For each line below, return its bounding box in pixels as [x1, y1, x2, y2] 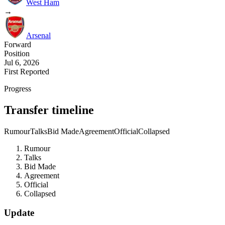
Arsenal [26, 31, 51, 40]
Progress [4, 84, 31, 93]
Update [4, 207, 34, 218]
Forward [4, 40, 31, 49]
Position [4, 49, 30, 58]
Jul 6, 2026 [4, 58, 39, 67]
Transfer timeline [4, 103, 94, 117]
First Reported [4, 67, 49, 76]
